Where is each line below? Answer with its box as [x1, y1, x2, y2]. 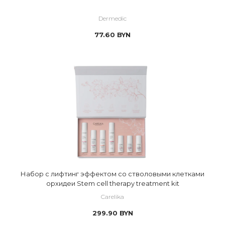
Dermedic [98, 15, 127, 22]
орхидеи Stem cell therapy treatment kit [46, 179, 179, 187]
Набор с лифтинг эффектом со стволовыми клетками [21, 170, 51, 178]
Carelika [101, 193, 124, 200]
